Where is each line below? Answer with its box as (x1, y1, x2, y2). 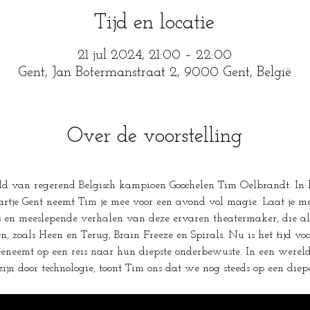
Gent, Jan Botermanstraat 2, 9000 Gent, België (17, 66, 291, 80)
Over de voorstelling (66, 126, 242, 147)
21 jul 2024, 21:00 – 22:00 (77, 48, 232, 62)
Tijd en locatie (94, 12, 215, 34)
